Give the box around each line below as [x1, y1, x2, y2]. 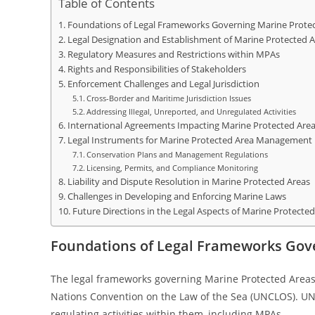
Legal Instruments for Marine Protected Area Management [67, 134, 312, 146]
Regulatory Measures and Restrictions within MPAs [67, 49, 280, 60]
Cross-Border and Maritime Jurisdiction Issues [86, 93, 252, 103]
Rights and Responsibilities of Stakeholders [67, 63, 246, 75]
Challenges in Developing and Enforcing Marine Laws [67, 191, 286, 202]
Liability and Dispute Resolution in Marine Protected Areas [67, 176, 310, 188]
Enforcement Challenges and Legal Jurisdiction [67, 78, 259, 90]
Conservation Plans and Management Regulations [86, 149, 269, 160]
